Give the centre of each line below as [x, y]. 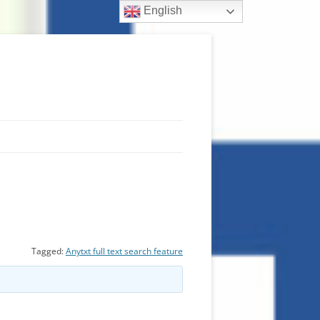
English [162, 11]
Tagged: [49, 251]
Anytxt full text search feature [124, 251]
